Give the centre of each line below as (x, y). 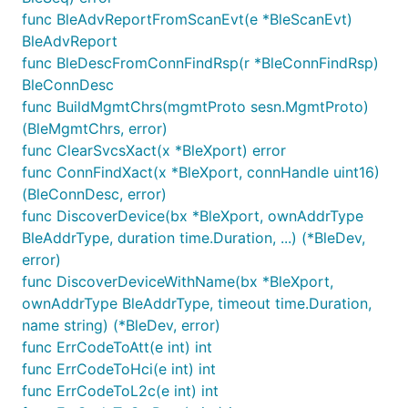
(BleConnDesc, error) (94, 194)
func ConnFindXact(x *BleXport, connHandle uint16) (201, 172)
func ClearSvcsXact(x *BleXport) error (154, 150)
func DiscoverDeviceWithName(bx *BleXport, (178, 281)
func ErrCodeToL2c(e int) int (120, 391)
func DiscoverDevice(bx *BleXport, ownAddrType (193, 216)
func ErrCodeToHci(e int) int (119, 369)
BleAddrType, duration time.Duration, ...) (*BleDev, (194, 238)
